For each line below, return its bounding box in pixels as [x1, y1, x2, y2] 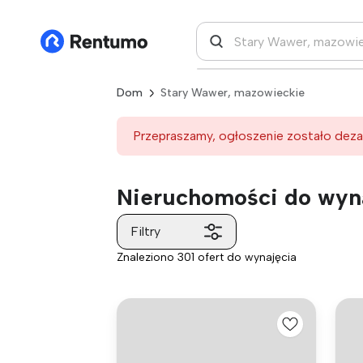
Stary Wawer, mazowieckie [160, 86, 305, 100]
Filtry [130, 224, 160, 239]
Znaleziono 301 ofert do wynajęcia [117, 250, 297, 264]
